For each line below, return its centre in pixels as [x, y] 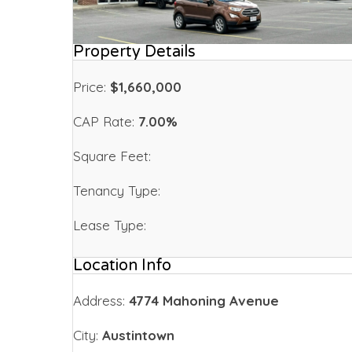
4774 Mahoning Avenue [202, 301]
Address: [99, 301]
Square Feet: [112, 156]
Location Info [122, 266]
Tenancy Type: [117, 191]
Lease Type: [110, 225]
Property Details [134, 52]
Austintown [136, 335]
